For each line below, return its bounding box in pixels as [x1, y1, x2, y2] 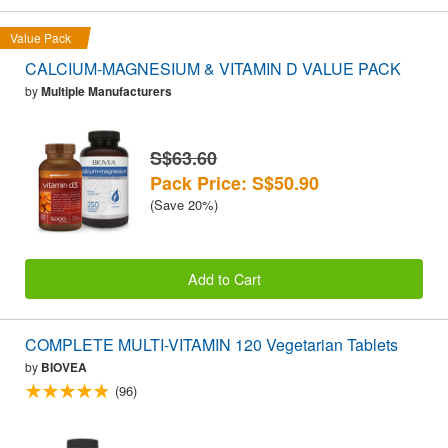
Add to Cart [187, 267, 261, 289]
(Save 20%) [150, 194, 218, 214]
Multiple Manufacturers [41, 82, 172, 101]
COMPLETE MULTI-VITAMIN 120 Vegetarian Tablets [25, 333, 399, 357]
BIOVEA [41, 358, 87, 377]
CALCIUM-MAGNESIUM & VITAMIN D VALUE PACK [25, 57, 401, 81]
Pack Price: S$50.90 [150, 169, 319, 196]
